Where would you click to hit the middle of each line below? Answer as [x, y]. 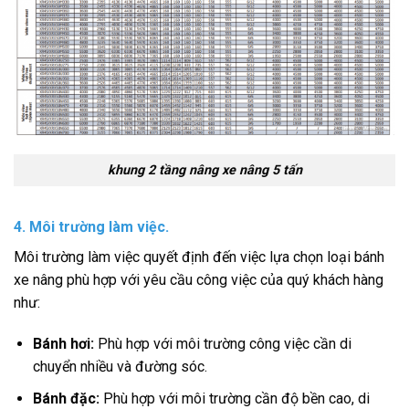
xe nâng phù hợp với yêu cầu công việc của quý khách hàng [199, 279]
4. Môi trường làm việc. [91, 226]
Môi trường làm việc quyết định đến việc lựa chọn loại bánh [199, 257]
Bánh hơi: [63, 344]
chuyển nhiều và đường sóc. [120, 367]
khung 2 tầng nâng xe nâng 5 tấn [204, 170]
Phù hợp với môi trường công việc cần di [222, 344]
